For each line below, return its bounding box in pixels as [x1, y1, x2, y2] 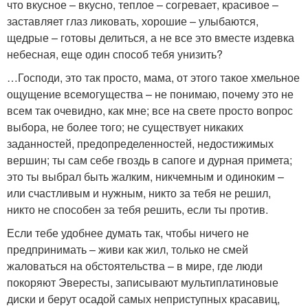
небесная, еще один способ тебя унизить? [7, 46, 223, 62]
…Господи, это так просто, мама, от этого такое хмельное [7, 69, 300, 85]
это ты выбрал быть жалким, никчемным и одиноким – [7, 168, 284, 184]
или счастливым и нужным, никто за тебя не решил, [7, 185, 271, 201]
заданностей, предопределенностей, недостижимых [7, 135, 274, 151]
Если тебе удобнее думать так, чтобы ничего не [7, 225, 249, 241]
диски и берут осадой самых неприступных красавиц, [7, 291, 280, 307]
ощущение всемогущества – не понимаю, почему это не [7, 86, 294, 102]
